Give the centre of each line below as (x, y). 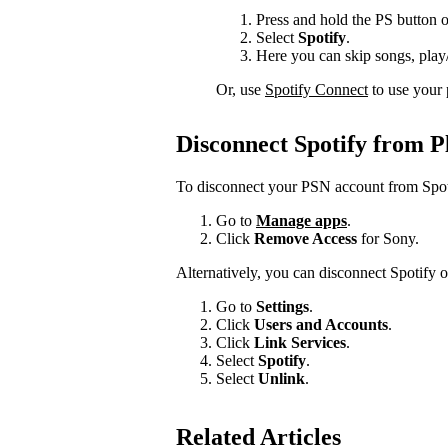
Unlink (279, 379)
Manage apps (301, 221)
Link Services (300, 343)
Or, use (240, 90)
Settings (280, 307)
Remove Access (307, 239)
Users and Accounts (319, 325)
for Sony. (390, 239)
